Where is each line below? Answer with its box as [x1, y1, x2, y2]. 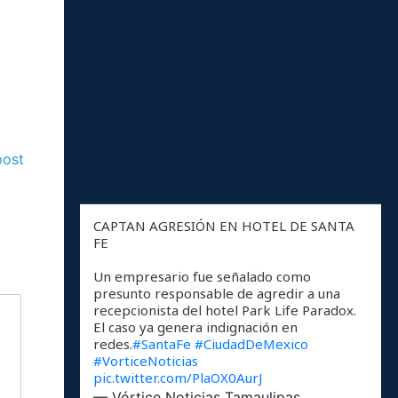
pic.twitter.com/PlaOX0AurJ [93, 369, 263, 387]
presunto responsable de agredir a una [93, 284, 341, 303]
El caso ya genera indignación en [93, 318, 298, 337]
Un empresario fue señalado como [93, 267, 312, 286]
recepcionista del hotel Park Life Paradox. [93, 301, 357, 320]
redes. [93, 335, 133, 354]
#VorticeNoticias [93, 352, 199, 370]
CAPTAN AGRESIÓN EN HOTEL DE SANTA [93, 217, 355, 235]
